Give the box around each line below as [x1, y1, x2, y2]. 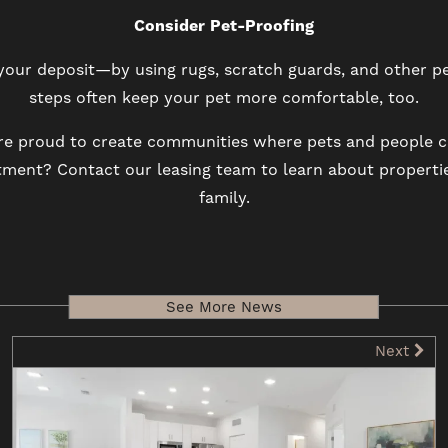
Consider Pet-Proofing [134, 16, 314, 36]
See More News [165, 297, 282, 317]
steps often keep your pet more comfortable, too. [29, 88, 419, 108]
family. [198, 188, 250, 208]
